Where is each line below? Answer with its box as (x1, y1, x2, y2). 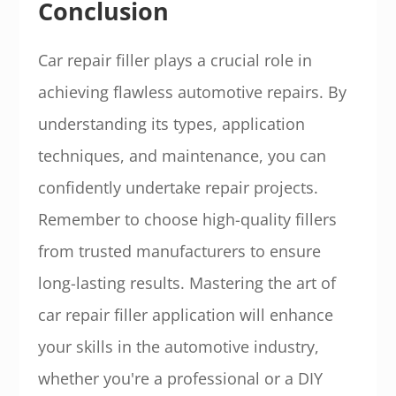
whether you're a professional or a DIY (37, 368, 323, 389)
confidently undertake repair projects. (37, 177, 318, 198)
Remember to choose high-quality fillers (37, 209, 337, 230)
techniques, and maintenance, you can (37, 145, 326, 166)
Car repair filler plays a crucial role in (37, 49, 312, 71)
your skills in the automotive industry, (37, 336, 319, 357)
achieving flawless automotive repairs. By (37, 81, 346, 103)
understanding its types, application (37, 113, 305, 134)
